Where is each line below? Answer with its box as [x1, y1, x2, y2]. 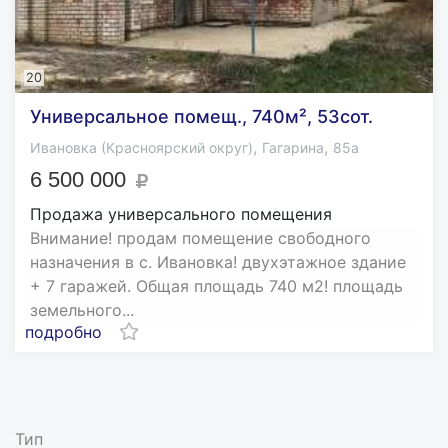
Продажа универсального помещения [30, 204, 332, 225]
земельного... [30, 300, 134, 321]
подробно [25, 322, 102, 343]
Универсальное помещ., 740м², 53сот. [30, 106, 373, 128]
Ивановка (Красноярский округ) [30, 139, 253, 157]
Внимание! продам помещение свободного [30, 228, 371, 249]
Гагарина [262, 139, 324, 157]
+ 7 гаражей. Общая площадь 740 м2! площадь [30, 276, 403, 297]
